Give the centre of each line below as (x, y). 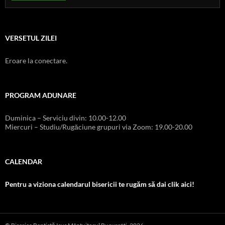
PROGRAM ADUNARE (41, 95)
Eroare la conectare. (36, 60)
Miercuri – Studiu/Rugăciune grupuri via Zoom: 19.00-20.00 (99, 127)
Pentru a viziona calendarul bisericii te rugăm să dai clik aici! (100, 184)
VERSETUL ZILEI (31, 38)
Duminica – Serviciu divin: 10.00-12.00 (66, 118)
